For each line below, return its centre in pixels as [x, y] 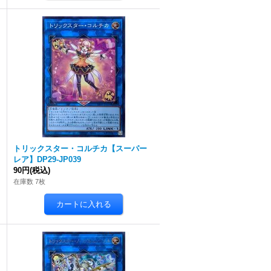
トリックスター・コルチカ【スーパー [80, 149]
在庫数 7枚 [29, 181]
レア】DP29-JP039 [47, 159]
